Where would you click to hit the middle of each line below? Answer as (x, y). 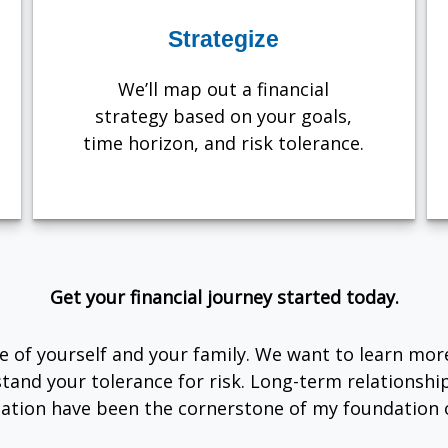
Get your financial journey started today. (224, 296)
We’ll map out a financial (224, 88)
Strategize (224, 40)
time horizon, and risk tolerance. (224, 142)
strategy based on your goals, (224, 115)
